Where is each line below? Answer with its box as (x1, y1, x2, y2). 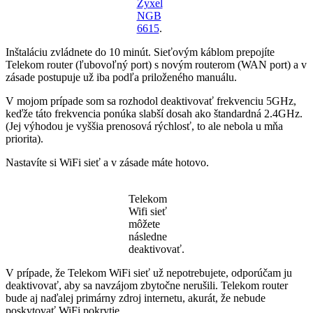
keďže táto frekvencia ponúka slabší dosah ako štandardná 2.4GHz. (6, 107, 303, 119)
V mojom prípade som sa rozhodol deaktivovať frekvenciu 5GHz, (6, 94, 296, 107)
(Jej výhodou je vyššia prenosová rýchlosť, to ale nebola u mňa (6, 119, 283, 132)
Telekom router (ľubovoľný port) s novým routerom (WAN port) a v (6, 58, 307, 71)
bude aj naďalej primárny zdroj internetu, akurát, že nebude (6, 291, 265, 304)
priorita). (6, 132, 43, 145)
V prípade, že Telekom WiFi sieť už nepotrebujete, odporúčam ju (6, 266, 292, 279)
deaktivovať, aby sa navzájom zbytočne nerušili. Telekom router (6, 279, 288, 291)
